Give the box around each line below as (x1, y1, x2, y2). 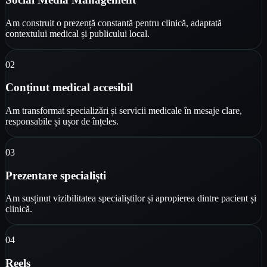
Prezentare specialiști (5, 169, 106, 182)
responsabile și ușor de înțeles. (5, 116, 119, 126)
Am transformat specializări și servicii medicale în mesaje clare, (5, 105, 242, 116)
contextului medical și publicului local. (5, 28, 150, 39)
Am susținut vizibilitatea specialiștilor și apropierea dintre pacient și (5, 193, 256, 204)
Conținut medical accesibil (5, 81, 133, 94)
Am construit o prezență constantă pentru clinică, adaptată (5, 17, 222, 28)
